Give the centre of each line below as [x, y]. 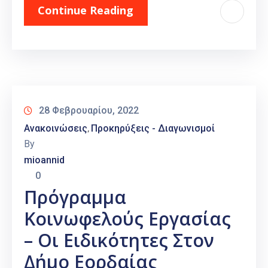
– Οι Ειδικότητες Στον [119, 240]
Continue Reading [86, 10]
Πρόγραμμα [75, 197]
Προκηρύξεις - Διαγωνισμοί [153, 129]
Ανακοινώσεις [56, 129]
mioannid [44, 160]
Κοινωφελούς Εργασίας [127, 219]
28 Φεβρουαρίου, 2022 [89, 111]
